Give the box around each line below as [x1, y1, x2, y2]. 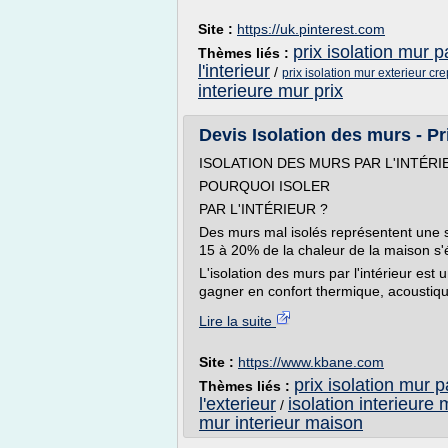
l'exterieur [199, 394, 276, 414]
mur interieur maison [199, 413, 363, 433]
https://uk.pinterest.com [237, 21, 385, 37]
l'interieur [198, 61, 270, 81]
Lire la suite [199, 313, 276, 329]
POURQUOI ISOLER [199, 178, 330, 194]
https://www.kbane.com [238, 354, 384, 370]
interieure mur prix [198, 81, 343, 101]
